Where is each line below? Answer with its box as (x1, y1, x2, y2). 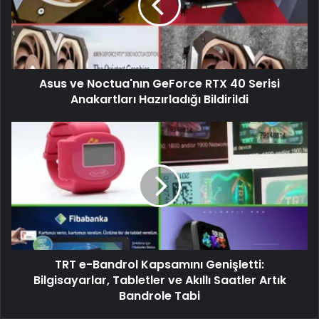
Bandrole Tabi (119, 287, 200, 304)
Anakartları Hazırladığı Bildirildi (70, 90, 249, 108)
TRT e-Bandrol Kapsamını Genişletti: (55, 256, 264, 273)
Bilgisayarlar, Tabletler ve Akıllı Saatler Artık (33, 271, 286, 288)
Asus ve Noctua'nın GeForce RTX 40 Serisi (39, 75, 280, 92)
